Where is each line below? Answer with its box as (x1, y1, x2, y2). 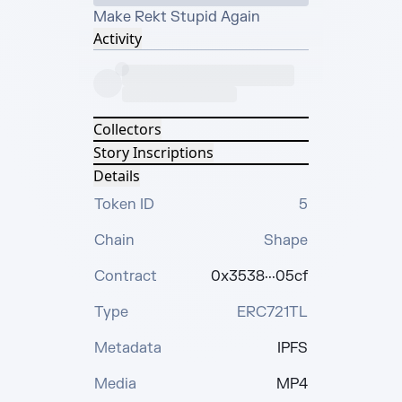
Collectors (93, 119, 162, 139)
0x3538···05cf (211, 267, 308, 285)
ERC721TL (237, 303, 308, 321)
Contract (94, 267, 157, 285)
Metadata (94, 339, 162, 357)
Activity (93, 29, 142, 48)
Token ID (94, 196, 154, 214)
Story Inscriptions (93, 143, 214, 162)
